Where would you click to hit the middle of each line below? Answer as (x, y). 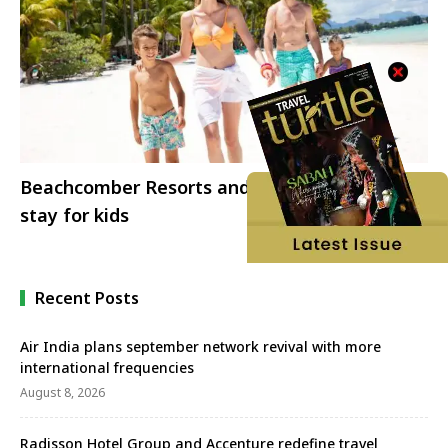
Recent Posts (87, 298)
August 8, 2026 (62, 393)
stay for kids (74, 214)
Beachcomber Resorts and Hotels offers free (215, 186)
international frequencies (107, 368)
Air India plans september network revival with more (200, 347)
